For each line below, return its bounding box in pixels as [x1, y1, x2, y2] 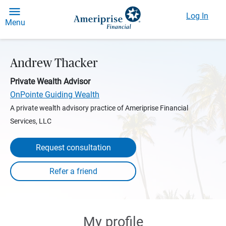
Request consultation [35, 143, 111, 152]
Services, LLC [10, 117, 51, 125]
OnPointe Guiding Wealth [10, 90, 99, 99]
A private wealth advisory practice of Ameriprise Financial [10, 104, 188, 112]
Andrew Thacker [10, 58, 98, 70]
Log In [186, 11, 208, 21]
